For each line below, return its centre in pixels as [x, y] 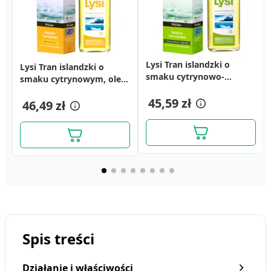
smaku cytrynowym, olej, [73, 79]
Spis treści [58, 239]
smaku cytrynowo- [185, 77]
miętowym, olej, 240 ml [195, 89]
